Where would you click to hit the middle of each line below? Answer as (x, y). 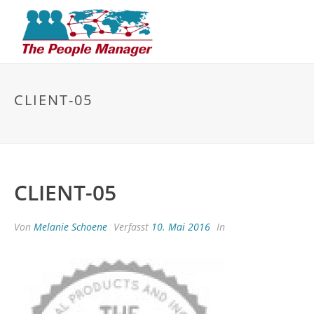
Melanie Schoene (70, 227)
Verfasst (131, 227)
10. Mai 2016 (181, 227)
